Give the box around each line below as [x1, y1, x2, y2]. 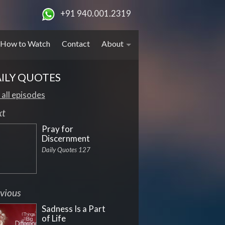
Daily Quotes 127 [41, 146, 90, 154]
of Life [41, 213, 66, 224]
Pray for [41, 124, 73, 135]
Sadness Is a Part [41, 203, 105, 214]
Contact [62, 39, 90, 48]
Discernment [41, 133, 90, 144]
